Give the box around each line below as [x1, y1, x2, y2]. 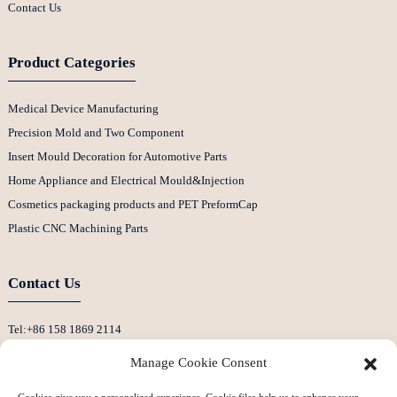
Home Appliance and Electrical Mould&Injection [7, 173, 245, 187]
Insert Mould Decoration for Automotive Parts [7, 149, 227, 163]
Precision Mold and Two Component [7, 125, 184, 139]
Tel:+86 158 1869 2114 [7, 322, 121, 336]
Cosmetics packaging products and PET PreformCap [7, 197, 258, 211]
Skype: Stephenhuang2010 [7, 370, 138, 384]
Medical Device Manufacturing [7, 101, 159, 115]
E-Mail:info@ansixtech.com [7, 346, 144, 360]
